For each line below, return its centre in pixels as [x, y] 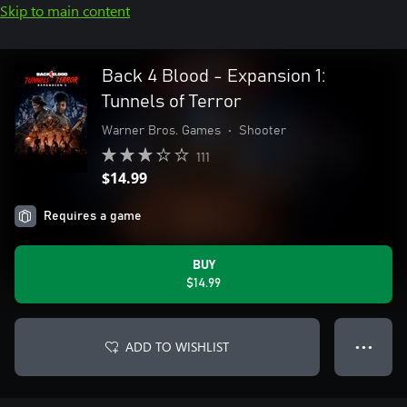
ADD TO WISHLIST [177, 347]
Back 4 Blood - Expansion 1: [214, 76]
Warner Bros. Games [161, 131]
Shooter [263, 131]
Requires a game [93, 216]
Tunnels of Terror [172, 102]
